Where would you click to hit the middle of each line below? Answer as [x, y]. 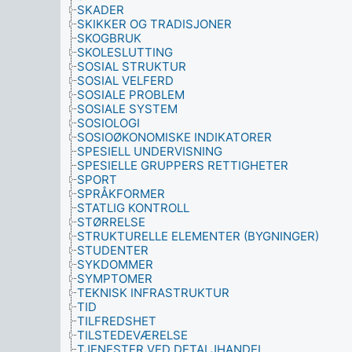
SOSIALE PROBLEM [131, 95]
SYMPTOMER [115, 279]
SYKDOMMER [115, 264]
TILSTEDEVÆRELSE [132, 335]
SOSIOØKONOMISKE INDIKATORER [174, 137]
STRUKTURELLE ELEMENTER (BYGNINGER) [198, 236]
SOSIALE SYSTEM [127, 109]
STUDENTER [113, 250]
